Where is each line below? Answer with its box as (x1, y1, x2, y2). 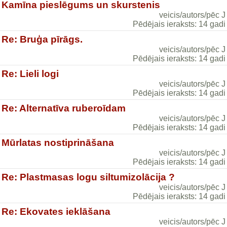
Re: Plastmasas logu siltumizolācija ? (2, 172, 175, 182)
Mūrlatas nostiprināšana (2, 137, 114, 148)
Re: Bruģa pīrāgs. (2, 34, 83, 45)
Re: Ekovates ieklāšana (2, 206, 110, 217)
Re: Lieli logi (2, 68, 59, 79)
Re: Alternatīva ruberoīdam (2, 103, 126, 113)
